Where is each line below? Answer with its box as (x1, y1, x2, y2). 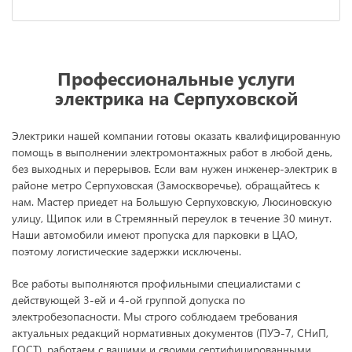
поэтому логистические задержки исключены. (12, 243, 241, 258)
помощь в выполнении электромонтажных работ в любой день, (12, 144, 332, 159)
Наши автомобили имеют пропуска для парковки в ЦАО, (12, 226, 298, 242)
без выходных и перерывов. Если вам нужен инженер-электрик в (12, 160, 337, 176)
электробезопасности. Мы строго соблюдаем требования (12, 308, 298, 324)
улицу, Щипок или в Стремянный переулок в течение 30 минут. (12, 210, 332, 225)
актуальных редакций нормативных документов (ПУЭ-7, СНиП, (12, 324, 328, 340)
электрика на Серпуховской (54, 85, 298, 110)
